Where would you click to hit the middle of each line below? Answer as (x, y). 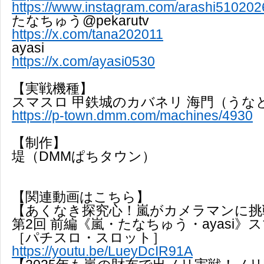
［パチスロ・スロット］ (89, 237)
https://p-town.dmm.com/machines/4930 (132, 115)
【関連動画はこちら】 (81, 197)
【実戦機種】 (52, 88)
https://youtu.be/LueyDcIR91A (102, 251)
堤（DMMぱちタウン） (84, 156)
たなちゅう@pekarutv (80, 20)
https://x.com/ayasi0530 (83, 61)
